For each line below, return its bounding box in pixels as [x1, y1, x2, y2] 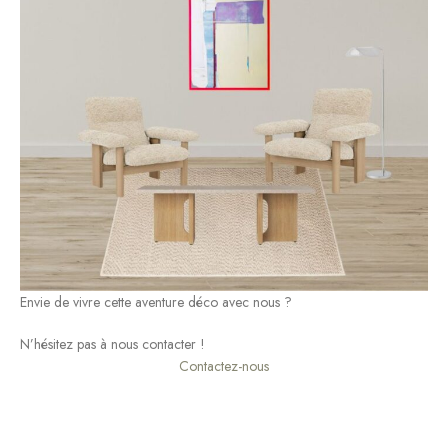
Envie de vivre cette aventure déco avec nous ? [20, 291, 292, 312]
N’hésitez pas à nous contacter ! [20, 333, 205, 354]
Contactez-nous [179, 355, 269, 376]
